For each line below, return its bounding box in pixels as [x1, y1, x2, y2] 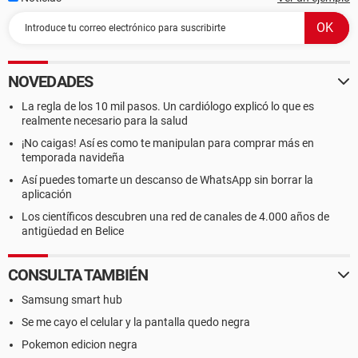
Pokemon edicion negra [22, 338, 137, 351]
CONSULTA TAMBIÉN [8, 265, 148, 284]
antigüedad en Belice [22, 225, 124, 237]
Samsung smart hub [22, 293, 122, 306]
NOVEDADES [8, 72, 93, 91]
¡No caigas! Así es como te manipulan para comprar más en [22, 137, 314, 149]
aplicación [22, 188, 72, 201]
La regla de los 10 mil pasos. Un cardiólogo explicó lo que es [22, 100, 314, 113]
